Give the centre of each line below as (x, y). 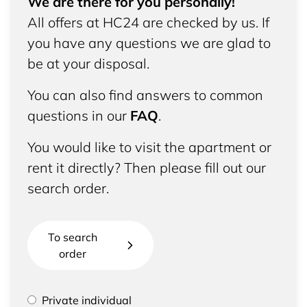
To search (73, 237)
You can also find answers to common (145, 95)
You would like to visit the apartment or (149, 147)
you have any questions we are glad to (149, 43)
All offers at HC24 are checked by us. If (148, 22)
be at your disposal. (88, 63)
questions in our (77, 115)
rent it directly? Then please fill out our (147, 168)
